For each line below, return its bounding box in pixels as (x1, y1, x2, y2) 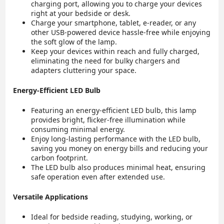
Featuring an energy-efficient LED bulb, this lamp (31, 105, 197, 115)
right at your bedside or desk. (31, 8, 131, 18)
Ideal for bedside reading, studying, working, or (31, 212, 193, 222)
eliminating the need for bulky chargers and (31, 56, 180, 66)
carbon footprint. (31, 153, 88, 163)
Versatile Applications (13, 192, 88, 202)
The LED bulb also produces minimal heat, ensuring (31, 162, 206, 172)
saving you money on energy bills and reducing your (31, 143, 208, 153)
